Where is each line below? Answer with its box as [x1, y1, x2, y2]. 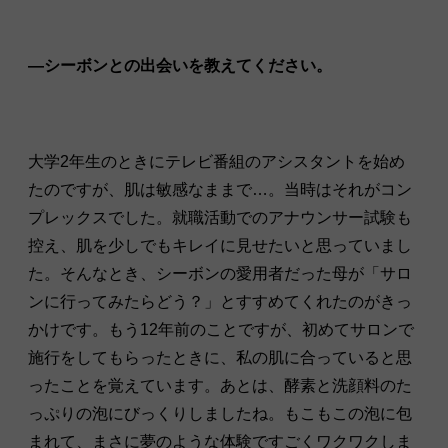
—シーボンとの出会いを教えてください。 [28, 56, 332, 74]
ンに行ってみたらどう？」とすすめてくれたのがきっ [28, 292, 412, 310]
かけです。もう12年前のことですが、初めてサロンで [28, 320, 414, 338]
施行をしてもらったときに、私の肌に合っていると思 [28, 348, 412, 366]
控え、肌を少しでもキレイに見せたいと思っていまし [28, 236, 412, 254]
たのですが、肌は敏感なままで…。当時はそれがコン [28, 180, 412, 198]
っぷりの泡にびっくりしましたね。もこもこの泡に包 [28, 404, 412, 422]
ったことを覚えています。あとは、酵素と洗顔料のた [28, 376, 412, 394]
